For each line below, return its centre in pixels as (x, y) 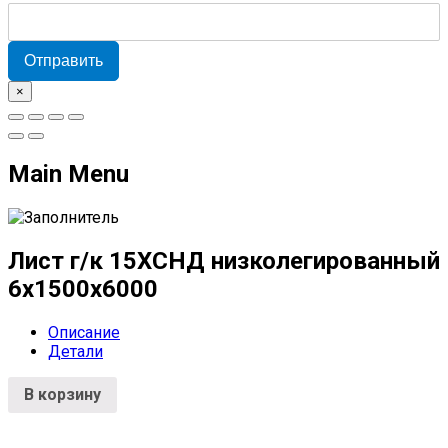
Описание (84, 332)
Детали (75, 351)
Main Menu (68, 174)
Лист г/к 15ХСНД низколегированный (224, 260)
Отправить (63, 61)
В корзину (62, 394)
